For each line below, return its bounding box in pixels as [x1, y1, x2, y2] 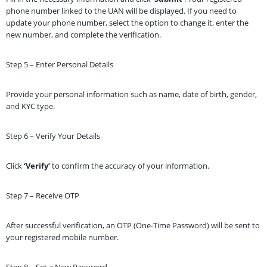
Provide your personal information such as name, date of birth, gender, [6, 88, 257, 100]
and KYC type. [6, 100, 55, 111]
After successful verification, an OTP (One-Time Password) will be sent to [6, 219, 260, 231]
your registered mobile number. [6, 231, 119, 243]
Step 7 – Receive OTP [6, 190, 79, 201]
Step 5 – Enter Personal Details [6, 58, 113, 70]
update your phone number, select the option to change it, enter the [6, 17, 249, 28]
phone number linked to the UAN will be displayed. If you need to [6, 5, 237, 16]
